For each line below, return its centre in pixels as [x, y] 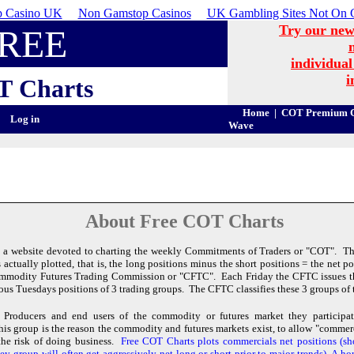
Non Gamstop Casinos [134, 13]
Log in [25, 119]
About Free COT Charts [184, 221]
